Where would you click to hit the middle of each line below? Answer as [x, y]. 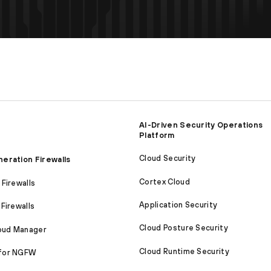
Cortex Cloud [165, 181]
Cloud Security [168, 158]
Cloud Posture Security [184, 228]
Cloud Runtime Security [184, 251]
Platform [157, 135]
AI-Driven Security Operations [201, 125]
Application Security [178, 205]
